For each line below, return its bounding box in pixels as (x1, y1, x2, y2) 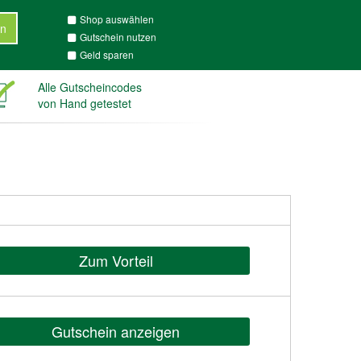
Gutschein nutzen (79, 30, 156, 44)
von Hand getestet (37, 95, 131, 111)
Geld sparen (79, 48, 134, 61)
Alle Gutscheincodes (37, 79, 142, 95)
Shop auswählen (79, 12, 154, 26)
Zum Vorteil (78, 250, 153, 271)
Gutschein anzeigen (52, 321, 180, 342)
